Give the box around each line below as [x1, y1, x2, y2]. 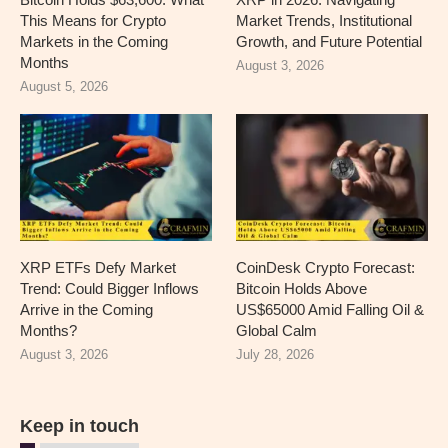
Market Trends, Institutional [236, 11, 413, 29]
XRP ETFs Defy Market [20, 259, 176, 277]
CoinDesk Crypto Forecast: [236, 259, 416, 277]
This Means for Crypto [20, 11, 166, 29]
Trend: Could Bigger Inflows [20, 280, 199, 298]
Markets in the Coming [20, 32, 168, 50]
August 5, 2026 [20, 78, 108, 94]
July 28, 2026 [236, 347, 315, 363]
